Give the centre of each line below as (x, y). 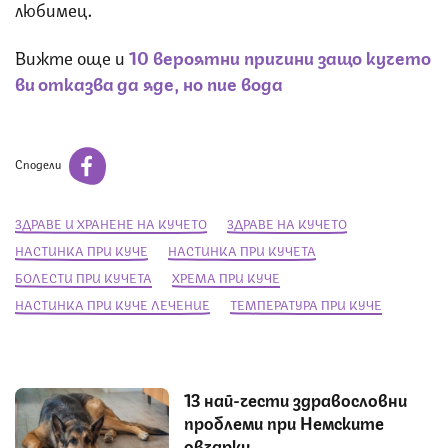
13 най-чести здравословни (295, 399)
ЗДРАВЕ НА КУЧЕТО (287, 224)
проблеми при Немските (284, 422)
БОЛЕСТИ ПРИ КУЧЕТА (83, 278)
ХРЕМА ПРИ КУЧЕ (226, 278)
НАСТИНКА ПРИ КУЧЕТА (242, 251)
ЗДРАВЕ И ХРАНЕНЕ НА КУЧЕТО (111, 224)
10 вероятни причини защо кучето (280, 56)
